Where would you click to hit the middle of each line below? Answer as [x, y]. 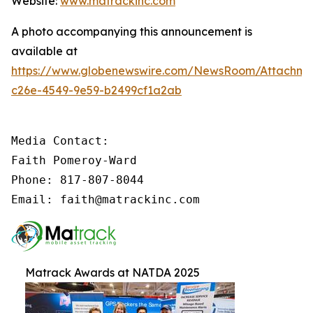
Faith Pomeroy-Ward [74, 160]
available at [44, 51]
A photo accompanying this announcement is [132, 31]
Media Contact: [60, 141]
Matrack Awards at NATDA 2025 [112, 272]
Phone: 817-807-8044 [78, 180]
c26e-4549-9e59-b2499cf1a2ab [96, 90]
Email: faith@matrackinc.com [105, 199]
